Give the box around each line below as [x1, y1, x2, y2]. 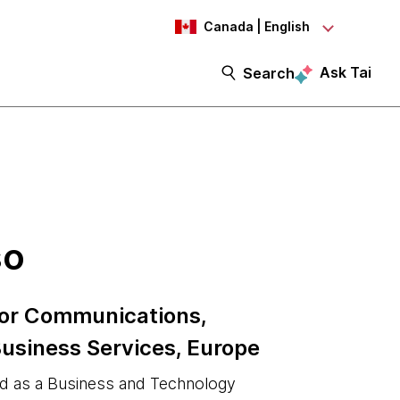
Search [243, 63, 295, 82]
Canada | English [204, 19, 310, 34]
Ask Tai [320, 63, 371, 81]
